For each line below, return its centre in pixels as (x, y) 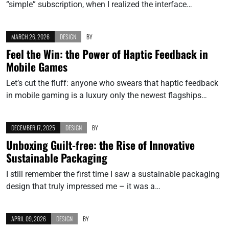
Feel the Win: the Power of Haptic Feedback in (107, 54)
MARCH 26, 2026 (30, 36)
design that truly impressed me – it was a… (83, 186)
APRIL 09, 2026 (29, 218)
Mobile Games (37, 66)
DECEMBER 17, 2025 (33, 127)
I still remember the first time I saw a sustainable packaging (113, 174)
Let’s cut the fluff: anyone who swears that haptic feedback (112, 83)
